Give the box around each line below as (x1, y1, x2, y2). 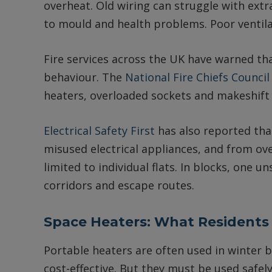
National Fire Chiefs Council (125, 69, 270, 84)
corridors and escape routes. (44, 177, 194, 192)
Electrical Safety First (44, 123, 155, 138)
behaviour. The (44, 69, 125, 84)
